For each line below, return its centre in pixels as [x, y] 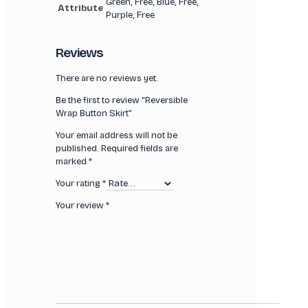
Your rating [79, 183]
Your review [81, 205]
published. [78, 148]
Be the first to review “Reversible [122, 100]
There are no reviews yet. [107, 78]
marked [73, 161]
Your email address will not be [117, 135]
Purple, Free [131, 15]
